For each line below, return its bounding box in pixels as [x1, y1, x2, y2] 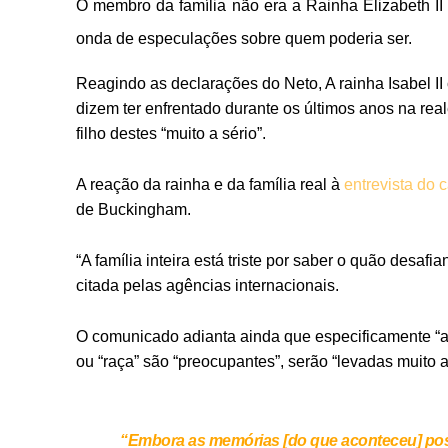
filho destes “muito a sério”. [76, 125, 266, 143]
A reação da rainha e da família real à [76, 176, 344, 194]
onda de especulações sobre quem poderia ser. [76, 30, 412, 48]
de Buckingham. [76, 201, 191, 219]
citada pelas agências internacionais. [76, 277, 339, 295]
